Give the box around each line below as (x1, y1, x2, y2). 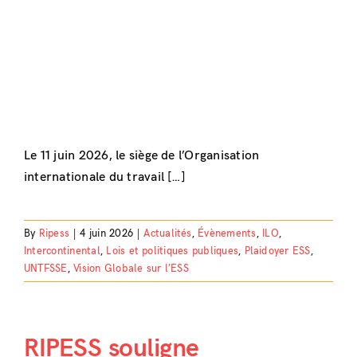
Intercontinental (23, 244, 100, 257)
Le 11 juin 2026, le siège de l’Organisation (23, 147, 260, 163)
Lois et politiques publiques (106, 244, 239, 257)
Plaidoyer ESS (244, 244, 311, 257)
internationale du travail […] (23, 169, 186, 185)
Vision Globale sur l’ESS (73, 261, 189, 275)
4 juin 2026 (80, 226, 134, 240)
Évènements (198, 226, 257, 240)
